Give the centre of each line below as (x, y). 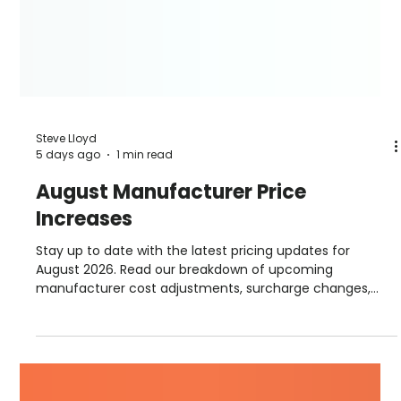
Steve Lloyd (67, 232)
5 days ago (68, 249)
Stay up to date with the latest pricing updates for (193, 345)
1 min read (145, 249)
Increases (85, 313)
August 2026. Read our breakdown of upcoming (185, 364)
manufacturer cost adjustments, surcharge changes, (204, 383)
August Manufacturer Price (171, 286)
